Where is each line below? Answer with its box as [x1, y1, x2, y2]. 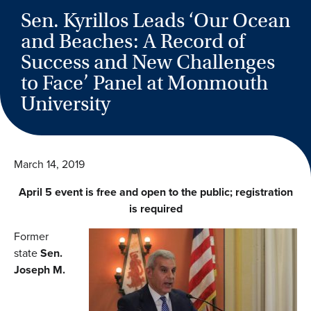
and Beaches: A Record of [21, 29, 245, 53]
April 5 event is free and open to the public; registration [18, 184, 293, 200]
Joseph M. [14, 262, 65, 278]
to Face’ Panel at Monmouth [21, 71, 268, 95]
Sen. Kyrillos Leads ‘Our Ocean [21, 8, 290, 33]
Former [14, 228, 49, 244]
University [21, 92, 110, 116]
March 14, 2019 [14, 156, 85, 172]
